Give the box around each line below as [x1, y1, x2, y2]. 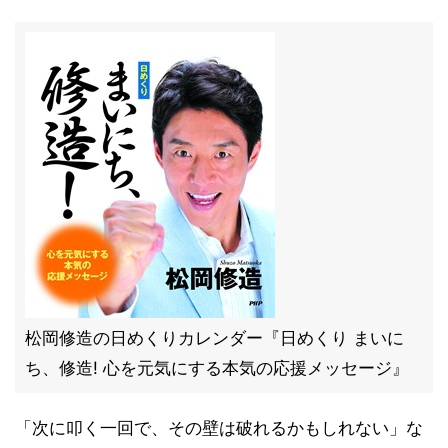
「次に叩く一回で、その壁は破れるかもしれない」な [15, 418, 423, 438]
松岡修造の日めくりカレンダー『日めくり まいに [25, 328, 404, 348]
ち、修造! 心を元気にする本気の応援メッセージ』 [25, 358, 409, 378]
